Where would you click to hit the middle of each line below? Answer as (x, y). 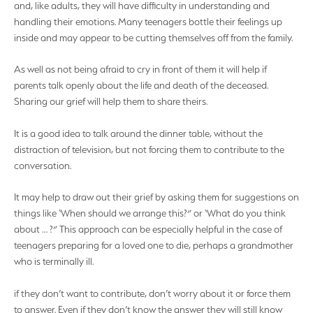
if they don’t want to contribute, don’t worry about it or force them (152, 293)
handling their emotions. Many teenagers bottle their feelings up (148, 22)
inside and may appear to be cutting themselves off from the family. (153, 38)
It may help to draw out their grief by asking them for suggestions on (156, 197)
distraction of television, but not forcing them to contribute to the (149, 149)
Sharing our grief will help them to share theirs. (111, 102)
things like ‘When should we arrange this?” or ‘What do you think (150, 213)
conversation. (43, 165)
